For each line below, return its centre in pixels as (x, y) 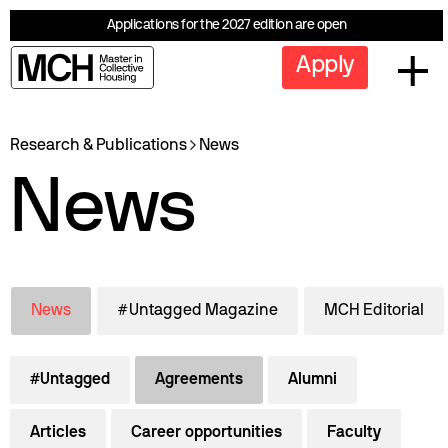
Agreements (199, 380)
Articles (58, 433)
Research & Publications (98, 146)
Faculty (354, 433)
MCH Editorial (374, 311)
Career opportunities (206, 433)
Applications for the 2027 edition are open (226, 25)
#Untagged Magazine (197, 311)
